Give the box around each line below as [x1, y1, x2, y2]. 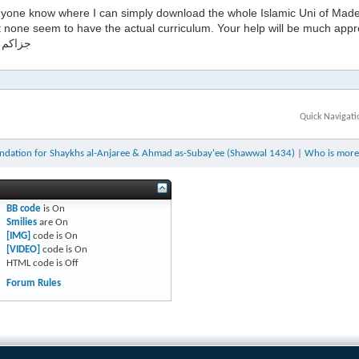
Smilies [6, 217, 37, 228]
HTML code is [6, 258, 65, 268]
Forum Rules [6, 278, 61, 288]
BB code [6, 204, 41, 214]
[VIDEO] [6, 244, 40, 255]
